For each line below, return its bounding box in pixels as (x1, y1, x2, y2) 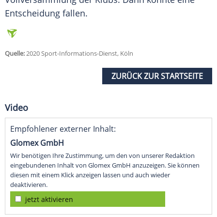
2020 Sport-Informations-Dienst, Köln (25, 49, 133, 58)
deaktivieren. (10, 180, 47, 189)
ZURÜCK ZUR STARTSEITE (111, 71, 203, 82)
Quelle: (5, 49, 25, 58)
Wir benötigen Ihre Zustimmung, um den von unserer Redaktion (10, 151, 195, 160)
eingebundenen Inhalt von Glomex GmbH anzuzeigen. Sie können (10, 161, 200, 170)
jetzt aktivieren (25, 195, 73, 204)
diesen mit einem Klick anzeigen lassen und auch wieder (10, 170, 170, 180)
